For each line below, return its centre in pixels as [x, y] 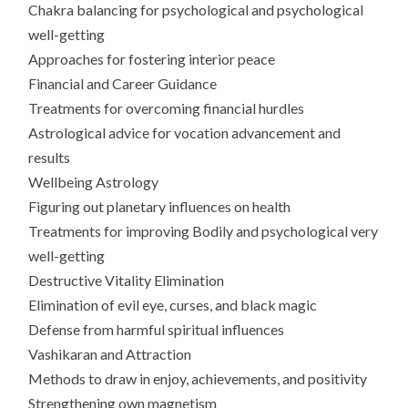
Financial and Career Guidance [123, 84]
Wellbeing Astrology [94, 182]
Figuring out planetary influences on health [160, 207]
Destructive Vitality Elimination [127, 280]
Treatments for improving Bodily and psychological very [204, 231]
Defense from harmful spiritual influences [157, 330]
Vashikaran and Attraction [110, 354]
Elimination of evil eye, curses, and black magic [173, 305]
